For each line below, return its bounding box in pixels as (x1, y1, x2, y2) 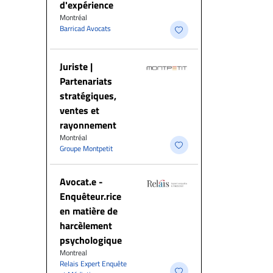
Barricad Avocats (60, 23, 111, 34)
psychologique (60, 233, 122, 247)
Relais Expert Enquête (60, 258, 127, 269)
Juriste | (60, 59, 93, 74)
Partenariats (60, 74, 112, 88)
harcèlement (60, 218, 112, 233)
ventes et (60, 103, 99, 118)
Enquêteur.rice (60, 189, 121, 204)
